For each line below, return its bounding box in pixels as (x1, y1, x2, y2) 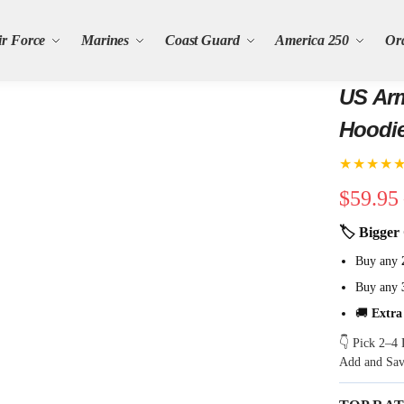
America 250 (275, 32, 350, 48)
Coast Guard (164, 32, 240, 48)
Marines (80, 32, 130, 48)
